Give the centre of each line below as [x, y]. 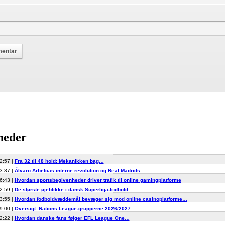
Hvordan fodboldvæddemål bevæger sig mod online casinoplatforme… [101, 199]
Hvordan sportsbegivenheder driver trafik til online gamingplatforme [98, 180]
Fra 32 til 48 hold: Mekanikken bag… [59, 161]
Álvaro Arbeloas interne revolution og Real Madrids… [80, 171]
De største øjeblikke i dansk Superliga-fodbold [71, 190]
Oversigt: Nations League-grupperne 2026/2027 [72, 209]
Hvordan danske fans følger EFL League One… [72, 218]
